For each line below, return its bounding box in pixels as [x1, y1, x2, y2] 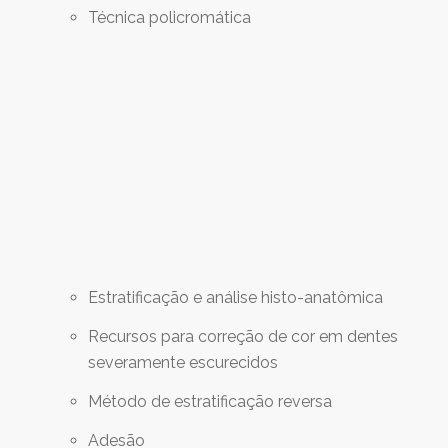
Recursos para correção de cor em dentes [88, 327, 398, 347]
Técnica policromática [88, 7, 251, 27]
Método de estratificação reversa [88, 391, 332, 411]
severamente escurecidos [88, 353, 278, 373]
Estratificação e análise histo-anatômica [88, 288, 383, 308]
